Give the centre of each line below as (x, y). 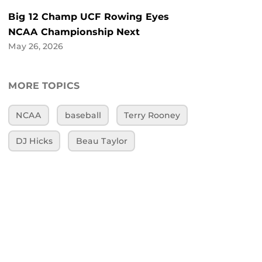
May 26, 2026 (36, 46)
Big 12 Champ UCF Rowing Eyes (89, 17)
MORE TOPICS (44, 86)
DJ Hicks (35, 141)
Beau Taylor (101, 141)
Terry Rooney (152, 116)
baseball (83, 116)
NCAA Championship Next (74, 32)
